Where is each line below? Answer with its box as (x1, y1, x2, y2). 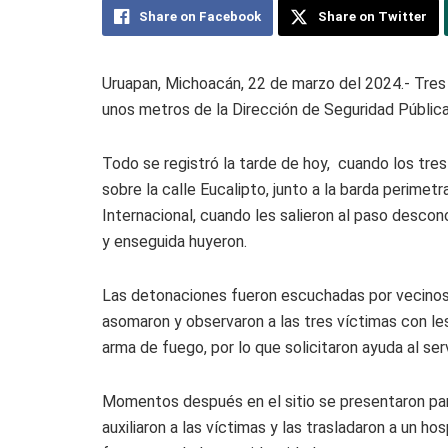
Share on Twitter (318, 9, 427, 25)
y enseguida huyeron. (102, 232, 247, 252)
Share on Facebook (139, 9, 261, 25)
